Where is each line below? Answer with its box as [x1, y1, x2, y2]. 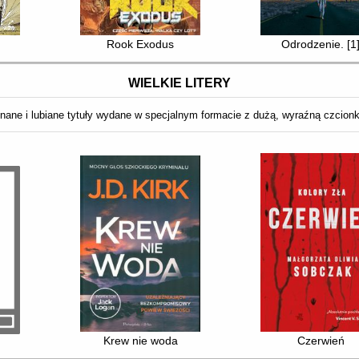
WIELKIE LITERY [128, 75, 231, 90]
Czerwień [296, 333, 345, 347]
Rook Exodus [107, 37, 175, 50]
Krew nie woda [103, 333, 178, 347]
